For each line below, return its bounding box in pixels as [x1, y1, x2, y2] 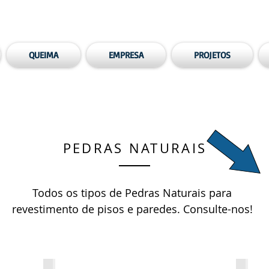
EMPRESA [109, 49, 144, 61]
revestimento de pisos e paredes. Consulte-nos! [11, 202, 253, 216]
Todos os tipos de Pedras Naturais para [32, 186, 232, 200]
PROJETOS [194, 49, 231, 61]
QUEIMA [29, 49, 58, 61]
